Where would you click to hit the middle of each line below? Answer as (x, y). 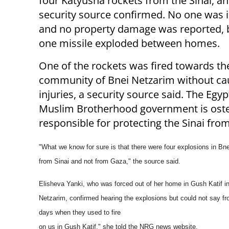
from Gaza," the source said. (138, 162)
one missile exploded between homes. (129, 43)
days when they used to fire (80, 213)
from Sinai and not (67, 162)
